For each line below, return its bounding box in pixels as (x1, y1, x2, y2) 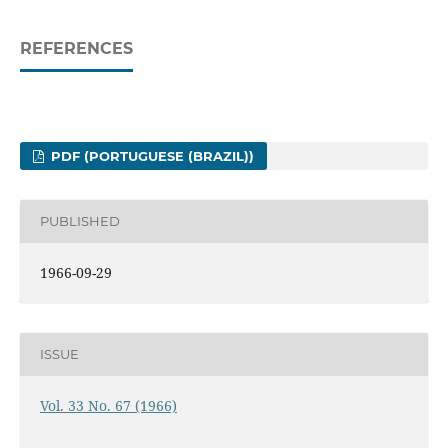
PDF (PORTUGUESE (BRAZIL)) (47, 147, 255, 164)
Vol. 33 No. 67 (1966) (39, 395, 177, 415)
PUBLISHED (39, 213, 120, 230)
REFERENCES (19, 38, 133, 58)
